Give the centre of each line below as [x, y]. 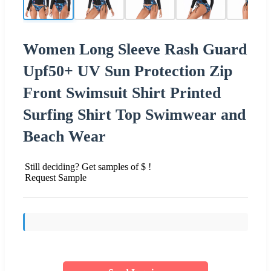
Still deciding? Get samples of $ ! [88, 166]
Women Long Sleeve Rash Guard [135, 49]
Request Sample [56, 177]
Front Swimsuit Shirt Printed [122, 93]
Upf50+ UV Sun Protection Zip [128, 71]
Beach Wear [64, 136]
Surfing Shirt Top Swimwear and [134, 114]
